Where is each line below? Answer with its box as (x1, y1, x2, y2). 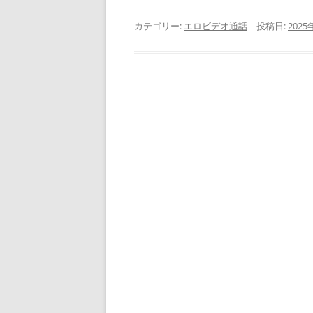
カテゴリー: (134, 20, 184, 32)
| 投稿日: (247, 20, 288, 32)
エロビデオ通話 (184, 20, 247, 32)
